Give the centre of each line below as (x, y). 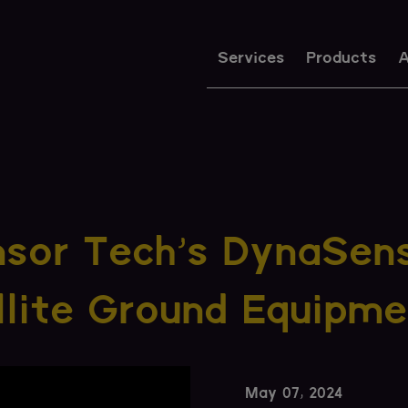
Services (251, 59)
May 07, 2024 (294, 394)
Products (341, 59)
